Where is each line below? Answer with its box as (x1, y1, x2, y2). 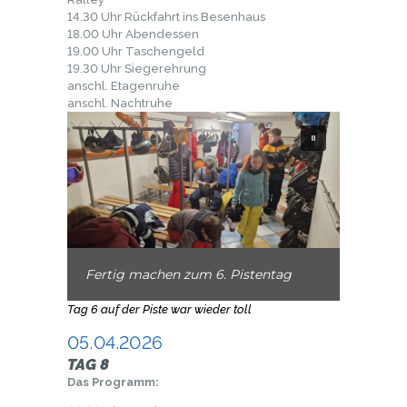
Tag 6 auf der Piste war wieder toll (67, 302, 252, 316)
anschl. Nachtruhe (67, 95, 173, 110)
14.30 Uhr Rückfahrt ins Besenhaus (67, 9, 265, 24)
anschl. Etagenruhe (67, 78, 180, 93)
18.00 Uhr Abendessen (67, 26, 199, 41)
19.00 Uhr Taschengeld (67, 44, 204, 58)
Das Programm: (67, 375, 159, 390)
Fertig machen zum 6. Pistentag (85, 265, 292, 283)
